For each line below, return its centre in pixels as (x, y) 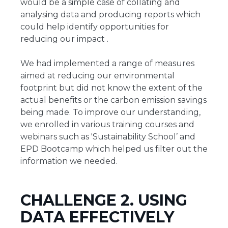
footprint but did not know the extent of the (111, 88)
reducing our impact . (64, 39)
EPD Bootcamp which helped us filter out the (114, 149)
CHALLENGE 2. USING (104, 201)
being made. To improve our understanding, (110, 112)
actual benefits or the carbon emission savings (113, 100)
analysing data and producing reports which (110, 15)
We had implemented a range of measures (107, 64)
